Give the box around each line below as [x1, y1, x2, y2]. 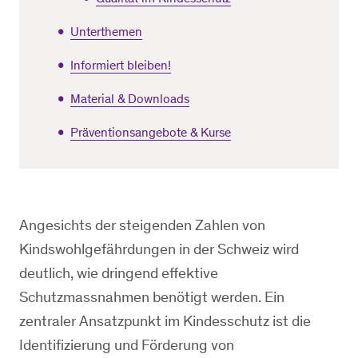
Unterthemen [70, 24, 142, 39]
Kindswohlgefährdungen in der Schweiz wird [19, 240, 299, 258]
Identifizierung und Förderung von [19, 336, 234, 354]
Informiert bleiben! [70, 58, 171, 73]
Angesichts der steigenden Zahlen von [19, 216, 265, 234]
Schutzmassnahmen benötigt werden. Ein [19, 288, 284, 306]
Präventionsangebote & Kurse [70, 125, 231, 140]
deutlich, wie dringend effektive [19, 264, 218, 282]
